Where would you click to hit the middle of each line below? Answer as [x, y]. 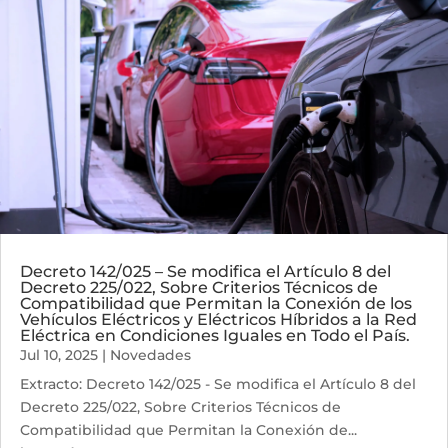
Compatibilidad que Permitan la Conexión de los [216, 304]
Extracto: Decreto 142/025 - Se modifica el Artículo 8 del [218, 384]
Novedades [150, 355]
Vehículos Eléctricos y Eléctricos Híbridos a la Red [218, 320]
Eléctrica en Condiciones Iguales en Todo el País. [215, 336]
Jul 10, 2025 [59, 355]
